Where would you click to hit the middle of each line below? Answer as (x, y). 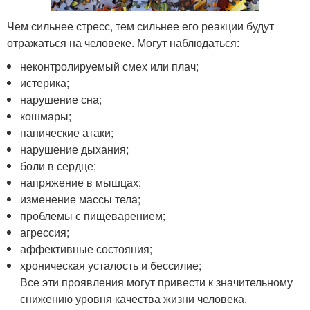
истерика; (45, 82)
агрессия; (45, 232)
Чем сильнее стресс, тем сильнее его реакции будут (140, 26)
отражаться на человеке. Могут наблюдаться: (123, 42)
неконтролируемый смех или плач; (110, 66)
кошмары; (46, 116)
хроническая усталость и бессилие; (111, 265)
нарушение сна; (61, 99)
